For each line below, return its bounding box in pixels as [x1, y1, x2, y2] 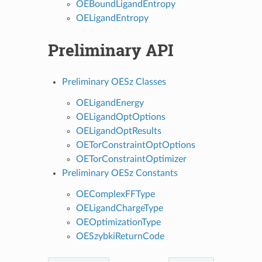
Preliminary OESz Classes [61, 77, 166, 87]
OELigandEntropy [75, 13, 149, 23]
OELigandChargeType [75, 203, 163, 213]
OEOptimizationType [75, 217, 161, 227]
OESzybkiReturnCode [75, 231, 164, 241]
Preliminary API [47, 39, 174, 61]
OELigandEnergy [75, 98, 144, 108]
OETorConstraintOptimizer [75, 154, 187, 164]
